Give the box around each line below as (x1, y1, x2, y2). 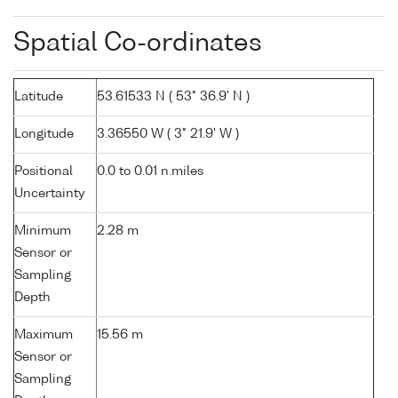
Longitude (14, 128, 74, 141)
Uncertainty (14, 187, 85, 201)
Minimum (14, 225, 71, 238)
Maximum (14, 329, 73, 342)
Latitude (14, 91, 63, 104)
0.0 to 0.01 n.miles (97, 165, 203, 179)
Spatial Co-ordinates (13, 31, 262, 57)
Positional (14, 165, 73, 179)
